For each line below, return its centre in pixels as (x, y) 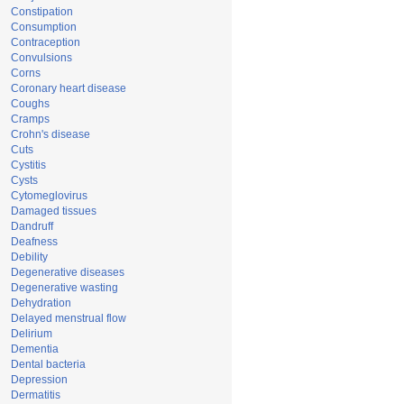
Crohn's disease (50, 134)
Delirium (32, 334)
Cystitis (28, 165)
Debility (29, 257)
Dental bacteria (48, 364)
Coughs (30, 104)
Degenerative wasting (64, 288)
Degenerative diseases (68, 272)
